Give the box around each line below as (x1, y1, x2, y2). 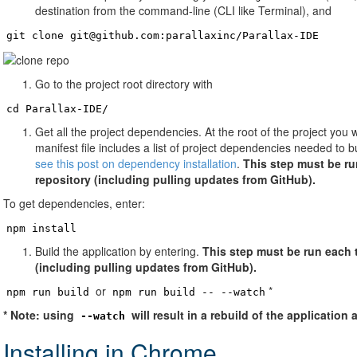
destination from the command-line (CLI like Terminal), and (35, 2, 331, 18)
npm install (6, 222, 76, 235)
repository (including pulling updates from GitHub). (35, 171, 316, 188)
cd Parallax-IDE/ (6, 103, 108, 116)
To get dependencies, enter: (3, 195, 145, 212)
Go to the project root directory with (35, 76, 213, 92)
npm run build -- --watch (112, 286, 265, 299)
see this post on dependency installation (35, 155, 237, 172)
